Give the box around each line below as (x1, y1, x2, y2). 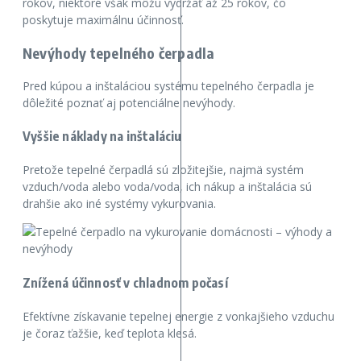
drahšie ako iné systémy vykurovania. (23, 196, 216, 212)
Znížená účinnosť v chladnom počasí (23, 274, 228, 291)
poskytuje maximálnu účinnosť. (23, 11, 184, 27)
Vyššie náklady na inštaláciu (23, 128, 182, 145)
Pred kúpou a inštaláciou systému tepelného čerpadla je (23, 77, 314, 93)
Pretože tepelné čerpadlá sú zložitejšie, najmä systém (23, 162, 304, 178)
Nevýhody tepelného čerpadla (23, 43, 215, 62)
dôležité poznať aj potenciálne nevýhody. (23, 94, 235, 110)
